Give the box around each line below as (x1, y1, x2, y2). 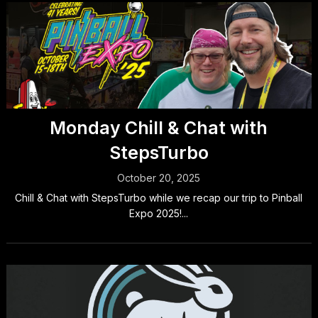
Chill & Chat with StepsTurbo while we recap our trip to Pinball (15, 192, 303, 204)
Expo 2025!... (129, 207, 189, 220)
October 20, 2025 (117, 172, 201, 185)
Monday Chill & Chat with (50, 117, 268, 139)
